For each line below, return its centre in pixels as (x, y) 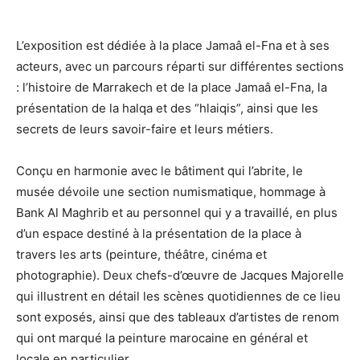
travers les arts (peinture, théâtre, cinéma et (141, 254)
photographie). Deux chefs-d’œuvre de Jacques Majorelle (180, 275)
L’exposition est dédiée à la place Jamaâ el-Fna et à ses (173, 45)
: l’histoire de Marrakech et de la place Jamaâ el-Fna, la (172, 87)
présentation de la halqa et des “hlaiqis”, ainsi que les (167, 108)
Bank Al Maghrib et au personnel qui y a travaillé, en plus (177, 212)
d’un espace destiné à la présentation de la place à (159, 233)
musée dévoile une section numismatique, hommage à (171, 191)
